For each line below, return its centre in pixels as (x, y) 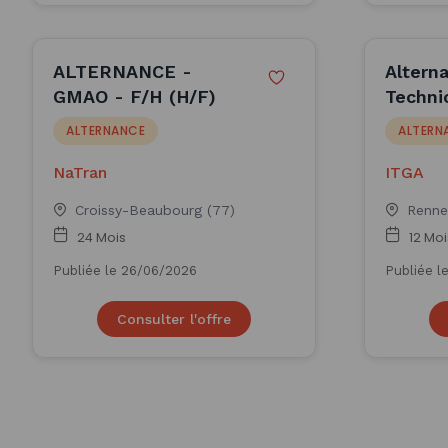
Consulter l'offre (174, 319)
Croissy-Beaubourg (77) (155, 210)
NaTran (80, 172)
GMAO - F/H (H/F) (134, 96)
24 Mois (101, 237)
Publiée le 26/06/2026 (125, 270)
